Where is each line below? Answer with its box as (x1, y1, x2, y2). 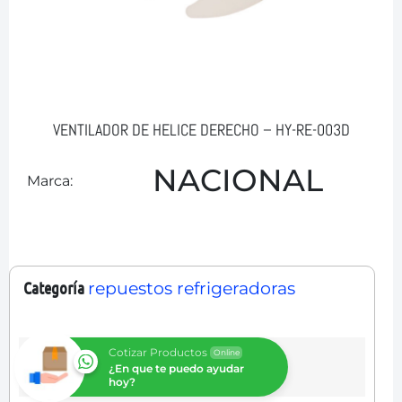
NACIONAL (152, 162, 323, 199)
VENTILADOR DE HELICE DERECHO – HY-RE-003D (52, 119, 350, 140)
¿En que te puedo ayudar (109, 362, 244, 375)
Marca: (27, 172, 73, 189)
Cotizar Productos (109, 345, 207, 359)
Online (213, 347, 240, 357)
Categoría (23, 277, 84, 298)
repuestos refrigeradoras (88, 278, 295, 299)
